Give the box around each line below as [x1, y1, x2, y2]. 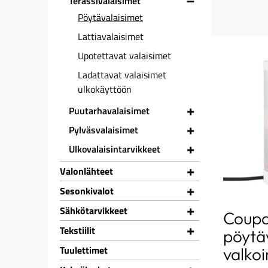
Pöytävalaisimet [78, 10, 143, 25]
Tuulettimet [60, 243, 108, 257]
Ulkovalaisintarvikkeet [69, 142, 160, 156]
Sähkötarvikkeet [60, 203, 127, 218]
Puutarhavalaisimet [69, 103, 150, 118]
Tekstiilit [60, 223, 95, 237]
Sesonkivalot [60, 184, 114, 198]
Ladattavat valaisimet [78, 68, 166, 82]
